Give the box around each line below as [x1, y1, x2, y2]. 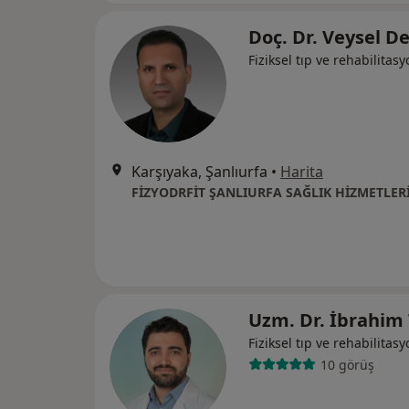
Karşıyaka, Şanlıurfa [131, 162, 267, 182]
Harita [280, 162, 323, 182]
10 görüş [320, 355, 374, 373]
